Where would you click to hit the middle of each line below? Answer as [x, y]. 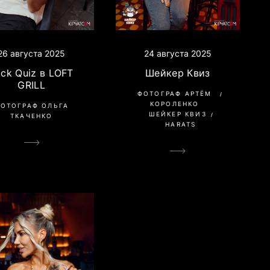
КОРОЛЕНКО [174, 104]
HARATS [181, 124]
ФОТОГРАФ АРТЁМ [174, 94]
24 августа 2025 [177, 54]
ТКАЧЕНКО [31, 116]
